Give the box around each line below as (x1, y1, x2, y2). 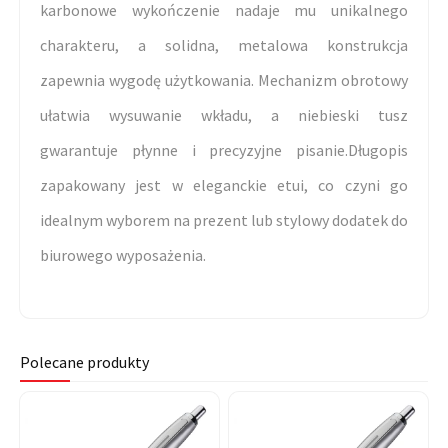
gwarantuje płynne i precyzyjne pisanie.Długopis (40, 140, 408, 161)
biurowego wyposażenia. (40, 245, 206, 266)
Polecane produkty (20, 352, 149, 373)
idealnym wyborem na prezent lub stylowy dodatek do (40, 210, 408, 231)
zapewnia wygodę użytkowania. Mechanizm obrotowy (40, 70, 408, 91)
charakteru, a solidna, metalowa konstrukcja (40, 35, 408, 56)
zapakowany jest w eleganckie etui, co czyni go (40, 175, 408, 196)
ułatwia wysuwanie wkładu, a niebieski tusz (40, 105, 408, 126)
